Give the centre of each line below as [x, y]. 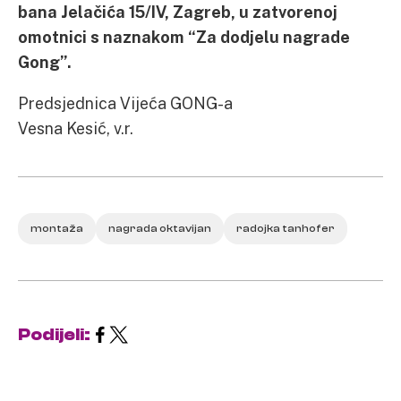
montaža [57, 228]
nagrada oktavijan [160, 228]
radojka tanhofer [286, 228]
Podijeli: [54, 334]
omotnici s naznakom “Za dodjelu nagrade [184, 37]
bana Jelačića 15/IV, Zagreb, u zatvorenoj [178, 12]
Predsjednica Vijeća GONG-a [125, 103]
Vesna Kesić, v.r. [76, 128]
